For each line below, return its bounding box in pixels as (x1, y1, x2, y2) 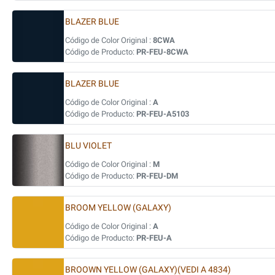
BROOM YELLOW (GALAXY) (65, 203, 171, 213)
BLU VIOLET (65, 141, 112, 151)
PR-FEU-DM (136, 171, 178, 180)
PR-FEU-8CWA (136, 47, 188, 56)
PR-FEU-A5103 (136, 109, 189, 118)
